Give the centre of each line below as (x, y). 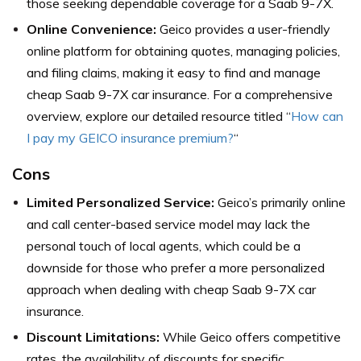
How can (317, 116)
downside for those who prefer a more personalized (176, 267)
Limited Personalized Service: (120, 202)
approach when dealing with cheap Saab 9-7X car (171, 289)
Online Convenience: (91, 29)
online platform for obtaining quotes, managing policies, (183, 50)
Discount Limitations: (93, 336)
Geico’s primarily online (280, 202)
